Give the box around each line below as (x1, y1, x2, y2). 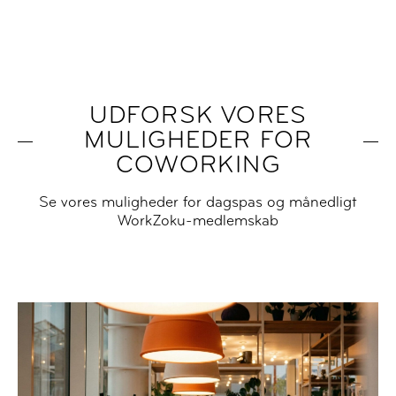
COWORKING (116, 154, 280, 179)
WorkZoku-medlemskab (118, 214, 278, 230)
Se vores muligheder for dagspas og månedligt (39, 195, 357, 211)
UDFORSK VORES (88, 104, 308, 130)
